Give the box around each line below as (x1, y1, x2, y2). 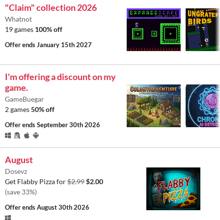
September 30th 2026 (37, 120, 100, 129)
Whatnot (5, 14, 32, 23)
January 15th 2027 (37, 40, 92, 49)
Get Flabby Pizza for (5, 177, 67, 186)
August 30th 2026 (37, 203, 89, 211)
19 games (5, 25, 35, 33)
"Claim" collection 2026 (5, 1, 97, 13)
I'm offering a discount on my (5, 71, 116, 82)
